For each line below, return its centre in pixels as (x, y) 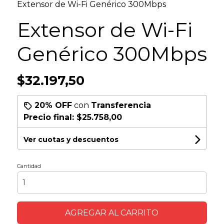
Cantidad (29, 166)
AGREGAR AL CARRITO (112, 212)
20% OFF (53, 105)
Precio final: (50, 117)
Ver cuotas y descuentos (71, 139)
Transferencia (121, 105)
